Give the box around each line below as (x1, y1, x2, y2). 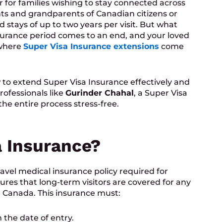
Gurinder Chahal (65, 88, 134, 98)
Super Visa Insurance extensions (23, 42, 159, 52)
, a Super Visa (134, 88, 187, 98)
